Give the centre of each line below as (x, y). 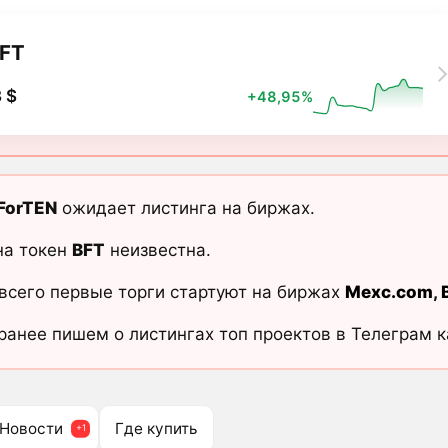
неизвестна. (157, 250)
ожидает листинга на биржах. (185, 208)
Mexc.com (388, 292)
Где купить (156, 428)
